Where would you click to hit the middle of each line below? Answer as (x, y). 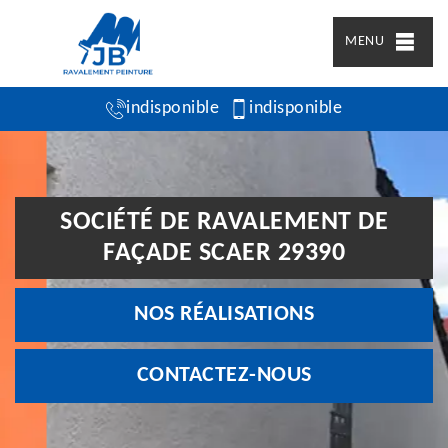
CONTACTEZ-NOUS (224, 375)
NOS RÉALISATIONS (224, 314)
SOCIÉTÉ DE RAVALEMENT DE (224, 222)
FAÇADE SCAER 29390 (224, 253)
